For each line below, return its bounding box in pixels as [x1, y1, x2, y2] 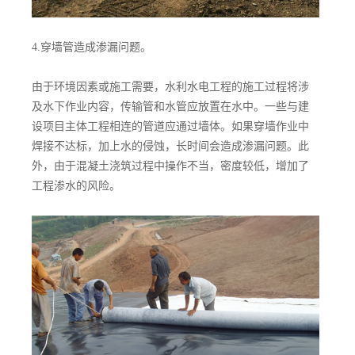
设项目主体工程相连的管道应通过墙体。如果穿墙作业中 [32, 120, 309, 132]
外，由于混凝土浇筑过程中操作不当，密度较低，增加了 [32, 159, 309, 172]
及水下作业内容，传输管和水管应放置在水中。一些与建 [32, 100, 309, 113]
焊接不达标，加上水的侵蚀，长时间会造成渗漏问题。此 [32, 139, 309, 152]
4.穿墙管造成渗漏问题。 [32, 40, 151, 53]
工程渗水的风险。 [32, 179, 120, 192]
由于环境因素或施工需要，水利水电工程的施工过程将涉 [32, 80, 309, 93]
